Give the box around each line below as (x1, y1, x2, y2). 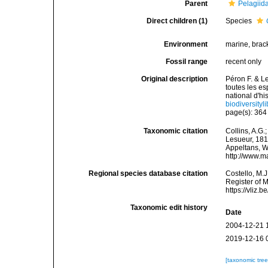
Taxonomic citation (144, 127, 208, 136)
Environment (164, 40, 208, 48)
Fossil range (166, 57, 208, 66)
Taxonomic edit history (130, 203, 208, 212)
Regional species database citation (89, 169, 208, 178)
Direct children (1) (147, 17, 208, 25)
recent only (226, 57, 262, 66)
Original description (141, 75, 208, 83)
